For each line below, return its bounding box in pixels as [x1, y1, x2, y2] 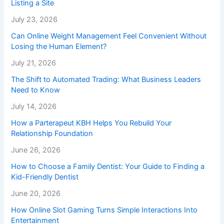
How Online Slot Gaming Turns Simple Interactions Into [11, 205, 198, 214]
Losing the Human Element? [11, 41, 107, 51]
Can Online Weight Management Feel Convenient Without [11, 31, 207, 40]
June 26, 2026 [11, 145, 61, 154]
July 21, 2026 [11, 58, 56, 67]
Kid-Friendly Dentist [11, 172, 79, 181]
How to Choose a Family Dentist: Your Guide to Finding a [11, 161, 205, 171]
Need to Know [11, 85, 60, 94]
